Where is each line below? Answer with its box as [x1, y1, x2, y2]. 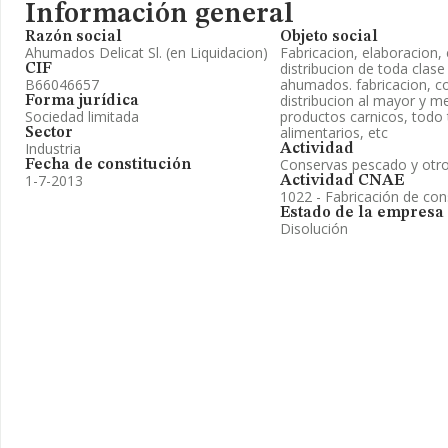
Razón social [25, 29, 122, 45]
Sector [25, 125, 73, 141]
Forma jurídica [25, 93, 139, 109]
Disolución [280, 219, 348, 238]
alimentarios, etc [280, 123, 388, 142]
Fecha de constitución [25, 157, 191, 173]
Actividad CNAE [280, 173, 404, 189]
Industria [25, 139, 81, 158]
